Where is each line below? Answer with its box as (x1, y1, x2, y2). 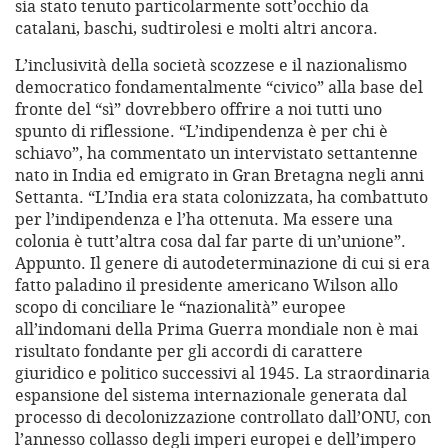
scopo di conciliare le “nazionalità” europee (15, 296, 346, 319)
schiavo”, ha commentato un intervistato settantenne (15, 142, 418, 165)
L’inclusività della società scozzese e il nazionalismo (15, 54, 407, 77)
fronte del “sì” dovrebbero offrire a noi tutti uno (15, 98, 382, 121)
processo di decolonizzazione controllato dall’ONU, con (15, 406, 431, 429)
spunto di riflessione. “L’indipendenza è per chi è (15, 120, 388, 143)
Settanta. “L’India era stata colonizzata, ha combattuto (15, 186, 428, 209)
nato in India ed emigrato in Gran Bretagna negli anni (15, 164, 424, 187)
